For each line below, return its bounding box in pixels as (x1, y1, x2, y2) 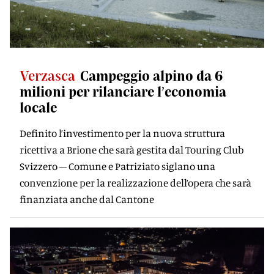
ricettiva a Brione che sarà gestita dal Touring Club (20, 143, 244, 156)
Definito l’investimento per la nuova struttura (20, 127, 225, 139)
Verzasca (20, 67, 75, 83)
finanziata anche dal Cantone (20, 193, 154, 206)
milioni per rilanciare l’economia (20, 83, 226, 99)
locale (20, 99, 57, 115)
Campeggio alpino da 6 (80, 67, 223, 83)
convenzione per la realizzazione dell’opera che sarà (20, 176, 251, 189)
